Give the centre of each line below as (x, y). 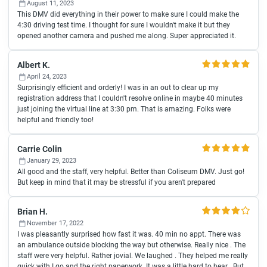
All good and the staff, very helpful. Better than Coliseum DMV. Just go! (131, 172)
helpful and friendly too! (55, 120)
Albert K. (34, 65)
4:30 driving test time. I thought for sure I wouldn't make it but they (124, 25)
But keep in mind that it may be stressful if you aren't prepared (117, 182)
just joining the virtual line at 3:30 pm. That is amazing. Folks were (124, 109)
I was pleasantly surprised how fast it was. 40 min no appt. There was (129, 234)
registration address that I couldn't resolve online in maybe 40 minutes (130, 98)
